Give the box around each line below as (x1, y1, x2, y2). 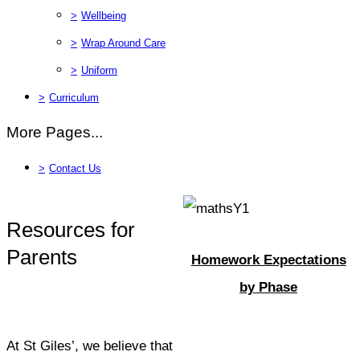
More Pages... (6, 123, 103, 141)
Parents (6, 244, 77, 269)
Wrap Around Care (81, 36, 166, 49)
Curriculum (49, 91, 99, 104)
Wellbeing (81, 9, 126, 22)
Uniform (81, 63, 117, 76)
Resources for (6, 217, 135, 242)
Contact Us (49, 162, 101, 174)
